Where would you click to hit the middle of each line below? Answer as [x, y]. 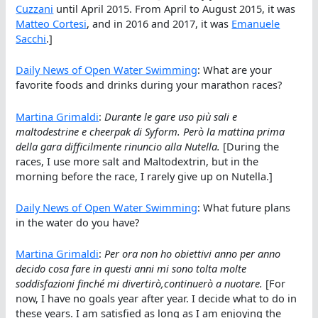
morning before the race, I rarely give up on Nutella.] [144, 176]
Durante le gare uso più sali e [171, 116]
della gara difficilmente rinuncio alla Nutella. [118, 146]
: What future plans [244, 208]
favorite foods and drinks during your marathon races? [149, 85]
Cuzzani [35, 9]
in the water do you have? [78, 223]
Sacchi [31, 39]
